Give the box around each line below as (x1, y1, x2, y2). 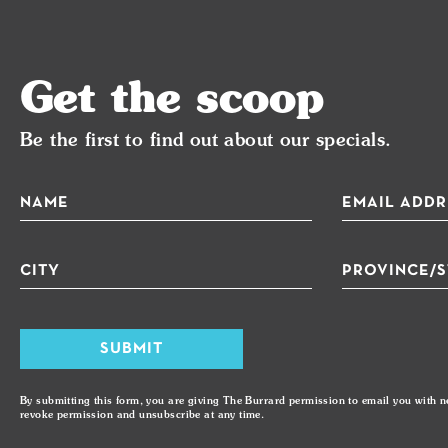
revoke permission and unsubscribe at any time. (20, 410, 265, 420)
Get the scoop (20, 80, 324, 122)
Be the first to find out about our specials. (20, 132, 392, 150)
